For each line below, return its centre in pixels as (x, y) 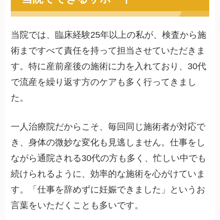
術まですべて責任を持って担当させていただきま (108, 51)
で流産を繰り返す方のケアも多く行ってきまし (104, 82)
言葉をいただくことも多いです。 (77, 206)
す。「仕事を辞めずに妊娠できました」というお (108, 190)
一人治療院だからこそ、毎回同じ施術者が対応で (108, 127)
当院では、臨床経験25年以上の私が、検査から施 (109, 35)
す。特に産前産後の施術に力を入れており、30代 (109, 67)
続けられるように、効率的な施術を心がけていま (108, 174)
